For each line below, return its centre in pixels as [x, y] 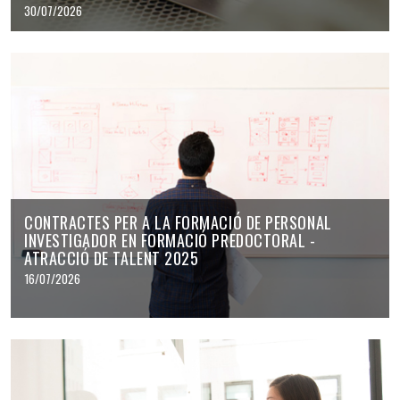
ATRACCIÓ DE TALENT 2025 [112, 258]
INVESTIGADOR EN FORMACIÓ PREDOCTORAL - [170, 240]
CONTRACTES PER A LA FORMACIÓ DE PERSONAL [178, 222]
